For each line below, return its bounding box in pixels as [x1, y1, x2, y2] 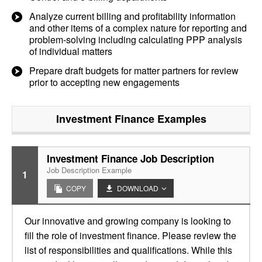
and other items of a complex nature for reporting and [29, 21, 247, 35]
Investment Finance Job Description [47, 151, 214, 166]
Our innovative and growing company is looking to [25, 214, 231, 227]
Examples [154, 111, 206, 126]
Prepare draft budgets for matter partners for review [29, 64, 239, 77]
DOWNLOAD [117, 183, 158, 193]
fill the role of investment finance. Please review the [25, 229, 236, 242]
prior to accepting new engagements [29, 75, 180, 89]
